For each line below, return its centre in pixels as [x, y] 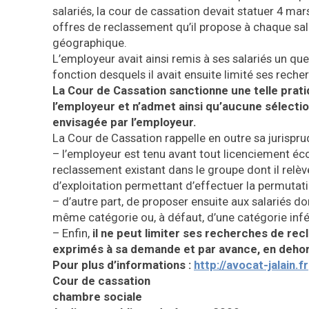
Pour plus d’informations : [123, 265]
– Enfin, [72, 233]
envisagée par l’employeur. [124, 122]
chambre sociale [97, 297]
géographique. [90, 43]
